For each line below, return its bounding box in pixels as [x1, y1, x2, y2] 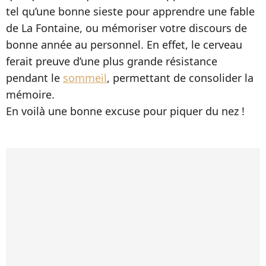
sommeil [63, 71, 107, 85]
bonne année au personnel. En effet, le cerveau [6, 37, 242, 52]
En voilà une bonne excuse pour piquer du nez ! [6, 104, 245, 118]
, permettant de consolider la [107, 71, 254, 85]
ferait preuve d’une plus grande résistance [6, 54, 217, 68]
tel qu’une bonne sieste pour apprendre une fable [6, 4, 255, 18]
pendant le [6, 71, 63, 85]
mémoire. [6, 87, 55, 102]
